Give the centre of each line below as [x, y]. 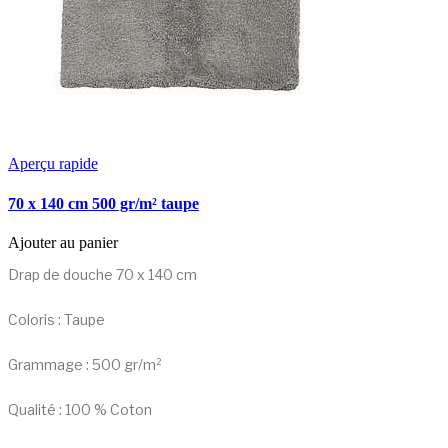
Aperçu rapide [53, 164]
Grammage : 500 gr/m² [85, 364]
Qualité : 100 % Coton [80, 409]
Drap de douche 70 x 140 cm [102, 274]
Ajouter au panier [63, 242]
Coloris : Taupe [56, 319]
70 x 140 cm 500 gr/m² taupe [103, 203]
